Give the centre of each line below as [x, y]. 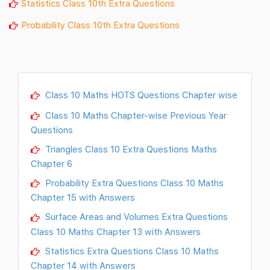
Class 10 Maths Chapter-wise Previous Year [135, 115]
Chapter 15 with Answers [83, 197]
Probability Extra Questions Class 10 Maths [133, 183]
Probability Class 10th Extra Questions [100, 25]
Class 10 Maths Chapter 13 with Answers [116, 231]
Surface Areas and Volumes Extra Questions [135, 217]
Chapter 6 [52, 164]
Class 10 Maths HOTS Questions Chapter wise [140, 95]
